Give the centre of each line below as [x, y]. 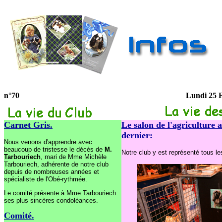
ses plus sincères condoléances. [51, 200]
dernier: [137, 135]
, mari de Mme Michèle [74, 157]
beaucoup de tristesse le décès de [54, 149]
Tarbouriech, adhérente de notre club [56, 164]
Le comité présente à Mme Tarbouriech [60, 193]
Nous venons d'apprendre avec [48, 142]
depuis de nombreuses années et [52, 172]
